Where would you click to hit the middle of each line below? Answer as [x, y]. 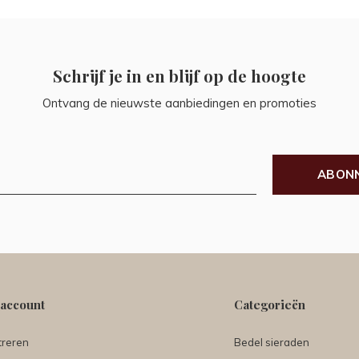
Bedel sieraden [272, 343]
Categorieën [270, 305]
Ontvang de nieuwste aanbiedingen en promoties [179, 103]
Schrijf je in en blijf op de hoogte [179, 76]
